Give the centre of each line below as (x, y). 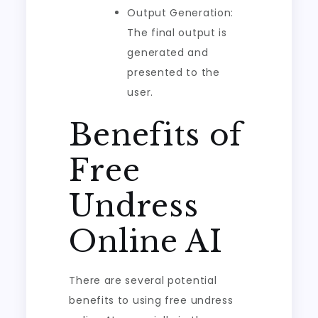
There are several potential (143, 280)
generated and (168, 53)
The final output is (177, 33)
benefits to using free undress (151, 300)
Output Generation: (181, 13)
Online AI (146, 241)
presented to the (174, 72)
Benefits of (156, 135)
